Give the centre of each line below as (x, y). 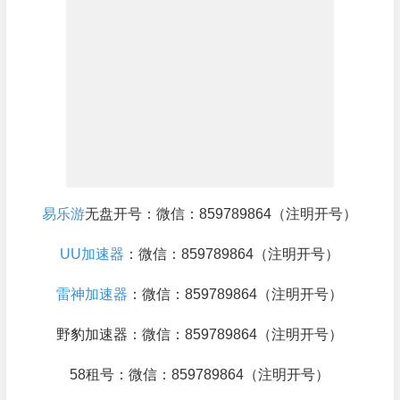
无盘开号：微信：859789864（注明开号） (221, 214)
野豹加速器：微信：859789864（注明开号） (200, 335)
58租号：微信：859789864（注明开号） (200, 375)
